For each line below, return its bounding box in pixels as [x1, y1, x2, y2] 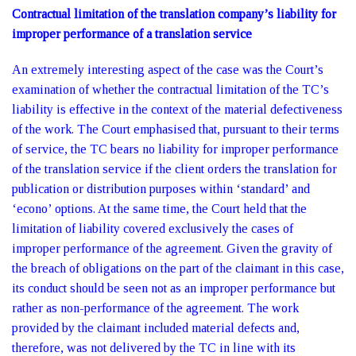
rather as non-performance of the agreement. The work [12, 301, 299, 315]
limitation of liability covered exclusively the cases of [12, 222, 293, 235]
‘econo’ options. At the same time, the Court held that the [12, 202, 307, 215]
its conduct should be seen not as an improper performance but [12, 281, 335, 295]
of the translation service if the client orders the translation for [12, 162, 337, 176]
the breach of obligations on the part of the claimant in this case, [12, 261, 344, 275]
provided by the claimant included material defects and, [12, 321, 300, 335]
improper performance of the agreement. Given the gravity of [12, 242, 332, 255]
